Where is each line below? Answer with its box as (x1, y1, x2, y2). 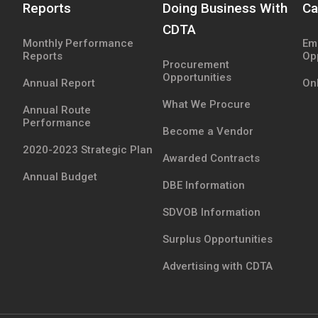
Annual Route (23, 103, 92, 116)
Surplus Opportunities (162, 232, 273, 246)
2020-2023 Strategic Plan (23, 143, 153, 156)
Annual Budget (23, 170, 98, 183)
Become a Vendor (162, 124, 253, 138)
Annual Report (23, 76, 96, 89)
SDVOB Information (162, 205, 261, 219)
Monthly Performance (23, 36, 134, 50)
